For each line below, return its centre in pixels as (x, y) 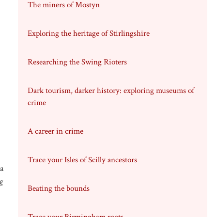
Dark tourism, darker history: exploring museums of (111, 91)
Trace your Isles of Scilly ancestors (82, 160)
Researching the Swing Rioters (77, 62)
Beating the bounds (58, 188)
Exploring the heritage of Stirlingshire (88, 33)
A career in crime (55, 131)
